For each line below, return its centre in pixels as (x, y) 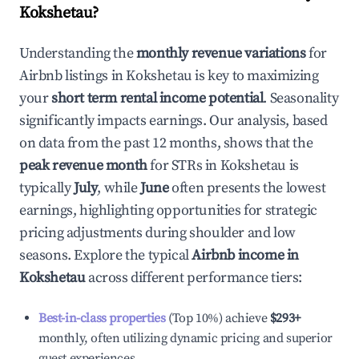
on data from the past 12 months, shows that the (166, 143)
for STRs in (184, 165)
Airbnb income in (246, 255)
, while (119, 188)
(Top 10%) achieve (216, 318)
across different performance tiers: (194, 278)
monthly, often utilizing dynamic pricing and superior (186, 338)
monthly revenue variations (221, 53)
